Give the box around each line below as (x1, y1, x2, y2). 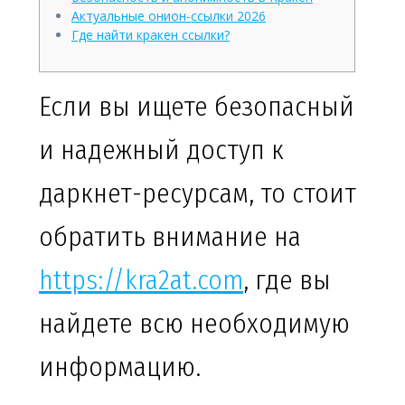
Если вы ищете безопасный (39, 90, 354, 124)
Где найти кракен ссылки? (71, 26, 230, 44)
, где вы (243, 264, 331, 297)
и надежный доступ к (39, 134, 284, 167)
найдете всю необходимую (39, 307, 350, 341)
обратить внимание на (39, 221, 301, 254)
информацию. (39, 351, 201, 384)
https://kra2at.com (39, 264, 243, 297)
